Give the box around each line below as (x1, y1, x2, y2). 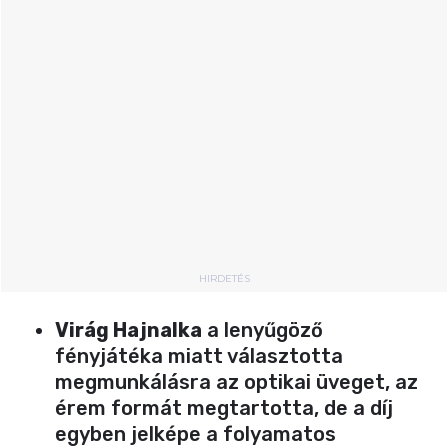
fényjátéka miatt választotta (55, 343, 343, 368)
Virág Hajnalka (55, 317, 202, 342)
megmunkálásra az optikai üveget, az (55, 369, 418, 394)
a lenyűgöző (202, 317, 323, 342)
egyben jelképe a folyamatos (55, 421, 336, 446)
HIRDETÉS (198, 271, 250, 285)
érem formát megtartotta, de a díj (55, 395, 393, 420)
